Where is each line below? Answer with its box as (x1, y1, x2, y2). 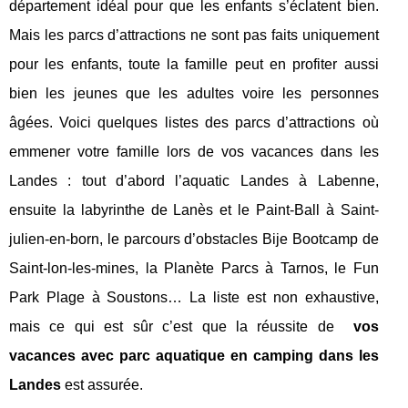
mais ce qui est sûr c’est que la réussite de (9, 318, 353, 334)
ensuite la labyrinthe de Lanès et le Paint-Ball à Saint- (9, 201, 379, 218)
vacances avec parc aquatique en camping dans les (9, 347, 379, 363)
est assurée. (61, 376, 143, 393)
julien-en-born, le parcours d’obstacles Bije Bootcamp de (9, 230, 379, 247)
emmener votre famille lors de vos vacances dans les (9, 143, 379, 159)
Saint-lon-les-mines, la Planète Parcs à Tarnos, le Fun (9, 260, 379, 276)
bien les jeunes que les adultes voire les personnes (9, 85, 379, 101)
